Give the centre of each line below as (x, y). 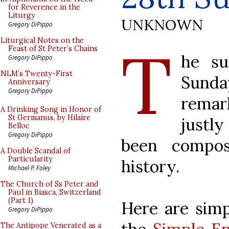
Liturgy (22, 15)
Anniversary (29, 82)
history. (150, 166)
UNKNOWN (162, 25)
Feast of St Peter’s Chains (53, 49)
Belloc (19, 126)
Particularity (30, 159)
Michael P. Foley (29, 168)
